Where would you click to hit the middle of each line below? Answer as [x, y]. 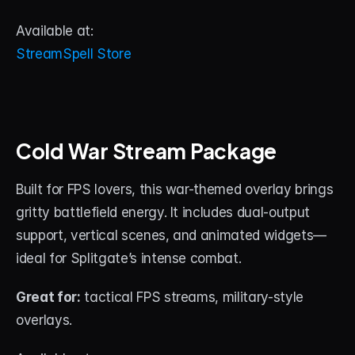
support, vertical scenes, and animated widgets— [172, 235]
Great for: [48, 297]
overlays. [44, 320]
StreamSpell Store [74, 54]
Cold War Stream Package [147, 149]
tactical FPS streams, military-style [192, 297]
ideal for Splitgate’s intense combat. [129, 258]
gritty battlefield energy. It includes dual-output [163, 212]
